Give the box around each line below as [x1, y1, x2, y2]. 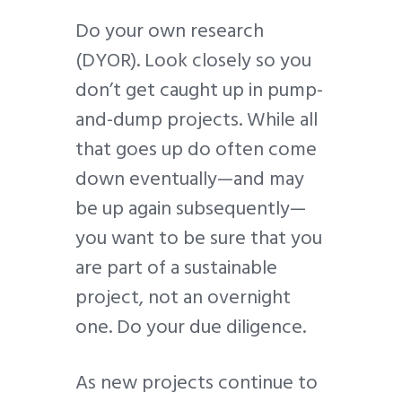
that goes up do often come [75, 132, 317, 165]
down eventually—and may [75, 162, 304, 195]
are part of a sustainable [75, 250, 277, 284]
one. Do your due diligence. [75, 310, 306, 343]
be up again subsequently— [75, 191, 306, 224]
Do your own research [75, 13, 264, 47]
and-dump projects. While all [75, 102, 318, 135]
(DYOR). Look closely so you [75, 43, 311, 76]
